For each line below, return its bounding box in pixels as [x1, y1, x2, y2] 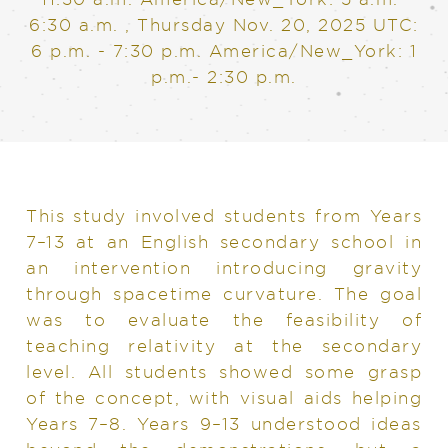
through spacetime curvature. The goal [26, 283, 422, 303]
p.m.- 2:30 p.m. [151, 66, 297, 86]
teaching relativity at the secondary [26, 335, 422, 355]
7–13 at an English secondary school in [26, 231, 422, 251]
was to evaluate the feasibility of [26, 309, 422, 329]
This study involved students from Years [26, 205, 422, 225]
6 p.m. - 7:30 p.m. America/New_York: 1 [31, 40, 417, 60]
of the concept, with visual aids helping [26, 387, 422, 407]
